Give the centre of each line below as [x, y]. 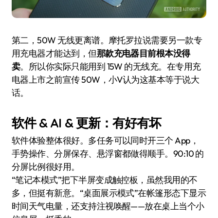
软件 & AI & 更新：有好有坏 [87, 122]
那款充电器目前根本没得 [143, 53]
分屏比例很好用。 [46, 167]
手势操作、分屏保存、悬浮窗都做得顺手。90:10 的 [108, 154]
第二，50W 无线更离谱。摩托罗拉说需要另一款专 [107, 40]
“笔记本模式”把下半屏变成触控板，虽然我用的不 [105, 180]
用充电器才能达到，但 [54, 53]
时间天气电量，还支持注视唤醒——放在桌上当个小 [108, 206]
